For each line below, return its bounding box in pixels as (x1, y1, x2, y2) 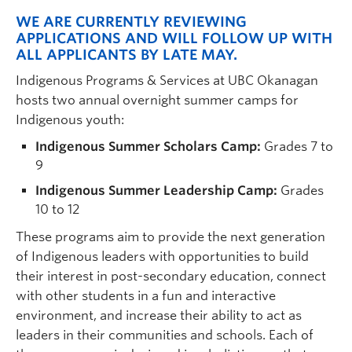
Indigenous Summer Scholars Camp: (35, 139, 261, 155)
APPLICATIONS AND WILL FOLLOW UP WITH (16, 30, 332, 47)
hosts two (16, 93, 75, 108)
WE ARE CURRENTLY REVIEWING (16, 13, 247, 31)
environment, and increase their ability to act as (16, 308, 302, 324)
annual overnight (75, 93, 181, 108)
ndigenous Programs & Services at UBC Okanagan (20, 73, 318, 89)
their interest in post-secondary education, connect (16, 269, 326, 284)
